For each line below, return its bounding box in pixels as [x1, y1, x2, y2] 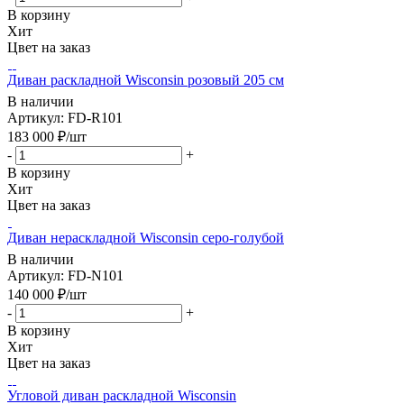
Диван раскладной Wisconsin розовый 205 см [7, 72, 284, 88]
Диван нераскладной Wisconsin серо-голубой [7, 230, 284, 246]
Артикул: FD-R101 [7, 110, 123, 126]
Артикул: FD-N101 [7, 268, 124, 284]
